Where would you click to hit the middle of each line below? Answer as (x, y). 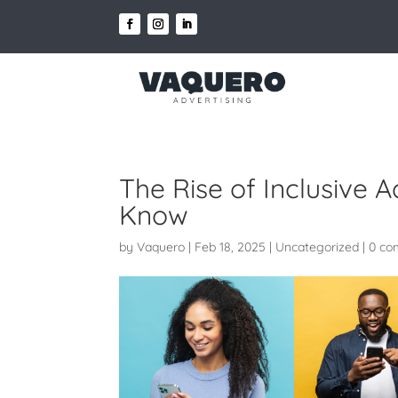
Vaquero (161, 247)
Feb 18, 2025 (231, 247)
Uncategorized (318, 247)
